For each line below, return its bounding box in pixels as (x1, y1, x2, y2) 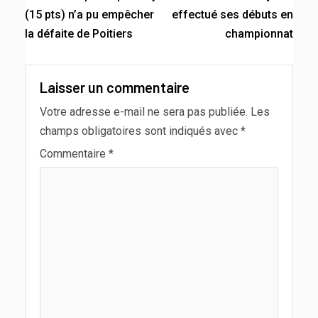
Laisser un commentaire (40, 79, 190, 97)
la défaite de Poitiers (25, 27, 133, 41)
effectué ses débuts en (172, 8, 293, 22)
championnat (225, 27, 293, 41)
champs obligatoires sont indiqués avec (40, 124, 241, 138)
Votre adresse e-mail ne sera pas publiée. (40, 105, 248, 119)
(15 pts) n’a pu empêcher (25, 8, 154, 22)
